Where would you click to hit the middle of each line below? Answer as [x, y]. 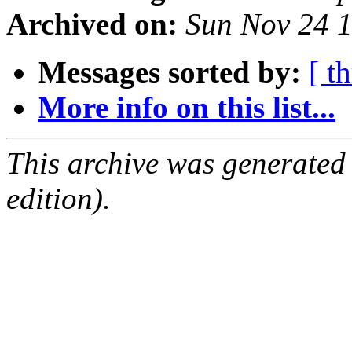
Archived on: [92, 24]
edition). [59, 199]
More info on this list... [187, 108]
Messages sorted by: [169, 72]
